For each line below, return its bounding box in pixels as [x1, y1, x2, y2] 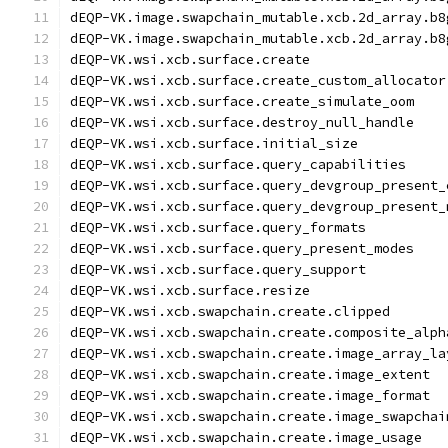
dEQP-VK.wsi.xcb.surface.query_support [70, 261, 366, 278]
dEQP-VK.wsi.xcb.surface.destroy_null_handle [70, 114, 414, 131]
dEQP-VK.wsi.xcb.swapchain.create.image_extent [70, 366, 430, 383]
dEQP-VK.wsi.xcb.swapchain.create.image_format [70, 387, 430, 404]
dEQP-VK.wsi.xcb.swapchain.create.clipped [70, 303, 390, 320]
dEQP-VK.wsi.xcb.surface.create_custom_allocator [70, 72, 446, 89]
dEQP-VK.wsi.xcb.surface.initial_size [70, 135, 358, 152]
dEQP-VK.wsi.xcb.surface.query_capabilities [70, 156, 406, 173]
